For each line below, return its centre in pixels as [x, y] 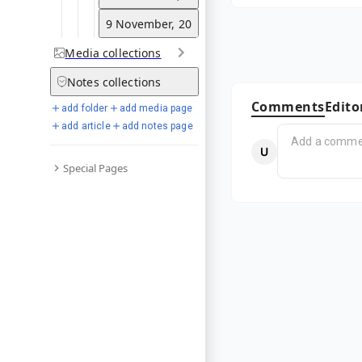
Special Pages [95, 168]
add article [86, 126]
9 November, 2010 [156, 23]
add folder [85, 108]
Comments [288, 106]
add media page [156, 108]
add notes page [157, 126]
